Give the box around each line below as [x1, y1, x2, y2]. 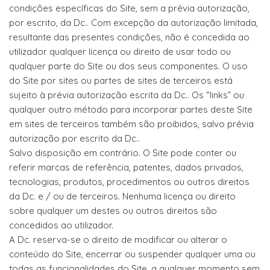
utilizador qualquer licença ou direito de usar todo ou [9, 46, 231, 57]
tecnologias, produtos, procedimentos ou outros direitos [9, 176, 250, 187]
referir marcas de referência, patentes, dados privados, [9, 162, 243, 173]
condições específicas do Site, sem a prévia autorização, [9, 2, 250, 14]
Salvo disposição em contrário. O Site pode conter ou [9, 147, 236, 159]
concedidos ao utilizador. [9, 219, 113, 231]
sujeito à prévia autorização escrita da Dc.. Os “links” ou [9, 89, 244, 101]
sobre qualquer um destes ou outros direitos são [9, 205, 217, 216]
